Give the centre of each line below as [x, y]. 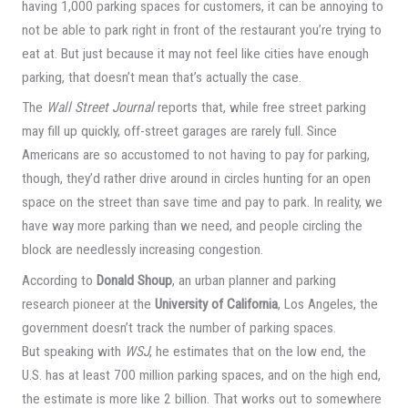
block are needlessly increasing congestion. [142, 250]
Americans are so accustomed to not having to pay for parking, [195, 155]
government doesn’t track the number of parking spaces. [178, 328]
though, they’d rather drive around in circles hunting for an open [196, 179]
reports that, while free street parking [261, 108]
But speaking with [73, 352]
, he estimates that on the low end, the [257, 352]
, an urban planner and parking [254, 281]
